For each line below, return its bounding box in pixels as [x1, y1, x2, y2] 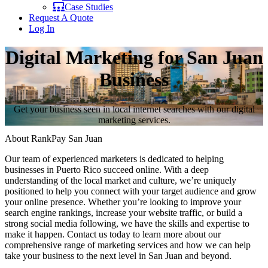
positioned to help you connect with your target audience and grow [5, 186, 257, 197]
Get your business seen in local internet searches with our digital [13, 103, 255, 114]
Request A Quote [29, 13, 93, 23]
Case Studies [65, 2, 113, 12]
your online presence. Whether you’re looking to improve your [5, 197, 241, 208]
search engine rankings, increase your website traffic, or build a [5, 208, 242, 218]
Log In [29, 23, 54, 33]
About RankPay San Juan [5, 133, 102, 144]
